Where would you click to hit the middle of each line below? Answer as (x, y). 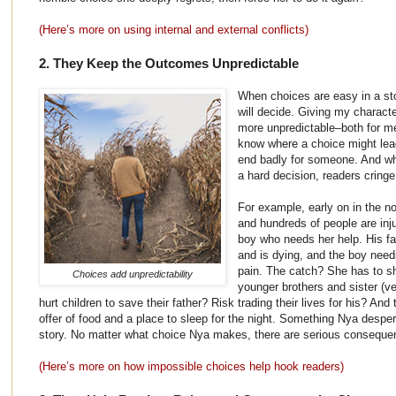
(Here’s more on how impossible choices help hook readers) (191, 366)
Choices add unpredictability (133, 274)
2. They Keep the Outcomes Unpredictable (169, 63)
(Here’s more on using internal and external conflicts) (174, 29)
